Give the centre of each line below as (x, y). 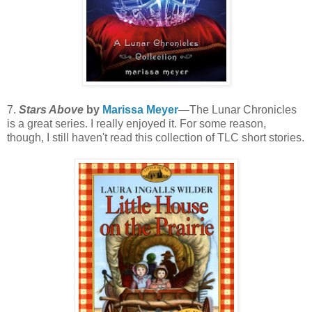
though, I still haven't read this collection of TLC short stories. (156, 137)
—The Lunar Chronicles (237, 109)
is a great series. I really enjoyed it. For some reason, (136, 123)
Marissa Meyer (140, 109)
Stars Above (51, 109)
